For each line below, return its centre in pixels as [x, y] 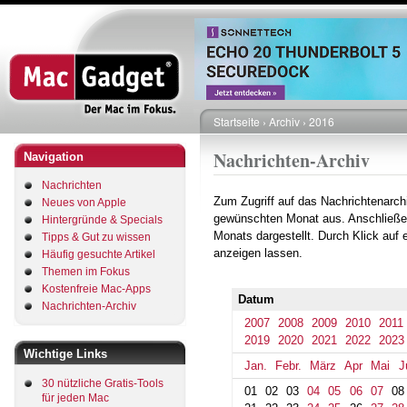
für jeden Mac [75, 397]
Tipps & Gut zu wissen [96, 237]
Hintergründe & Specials [102, 220]
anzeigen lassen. [258, 253]
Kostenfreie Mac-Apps [96, 289]
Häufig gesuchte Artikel [99, 254]
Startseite [237, 121]
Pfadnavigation [266, 140]
